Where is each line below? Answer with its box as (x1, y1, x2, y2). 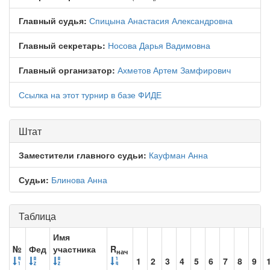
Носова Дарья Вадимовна (108, 39, 210, 51)
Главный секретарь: (19, 39, 105, 51)
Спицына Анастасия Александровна (89, 14, 233, 27)
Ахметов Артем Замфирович (118, 64, 231, 76)
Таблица (19, 209, 56, 223)
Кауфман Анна (149, 149, 208, 161)
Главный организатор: (19, 64, 115, 76)
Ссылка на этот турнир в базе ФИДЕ (19, 89, 162, 101)
